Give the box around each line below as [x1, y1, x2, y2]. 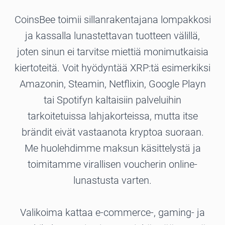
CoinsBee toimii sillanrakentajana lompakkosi [14, 14, 211, 26]
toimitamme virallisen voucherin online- [28, 158, 197, 171]
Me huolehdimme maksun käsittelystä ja [24, 142, 201, 155]
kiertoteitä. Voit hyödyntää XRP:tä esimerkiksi [15, 62, 210, 74]
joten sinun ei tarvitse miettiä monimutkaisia [17, 46, 208, 58]
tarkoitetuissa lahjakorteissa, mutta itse [27, 110, 198, 123]
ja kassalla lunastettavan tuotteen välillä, [25, 30, 200, 42]
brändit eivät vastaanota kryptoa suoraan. [21, 126, 204, 139]
